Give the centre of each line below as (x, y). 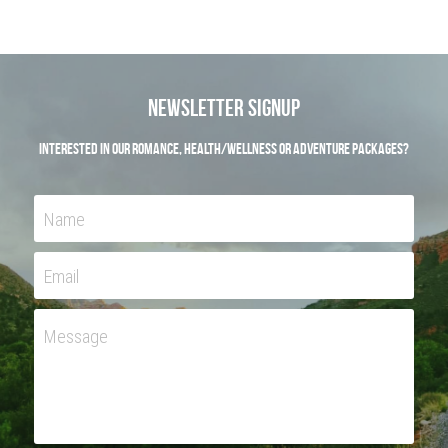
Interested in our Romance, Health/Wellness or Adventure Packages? (224, 148)
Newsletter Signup (224, 108)
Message (76, 336)
